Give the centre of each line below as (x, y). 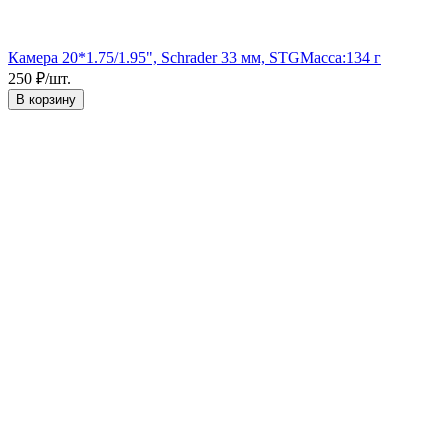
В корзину (46, 99)
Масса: (323, 57)
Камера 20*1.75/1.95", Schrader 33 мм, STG (154, 57)
